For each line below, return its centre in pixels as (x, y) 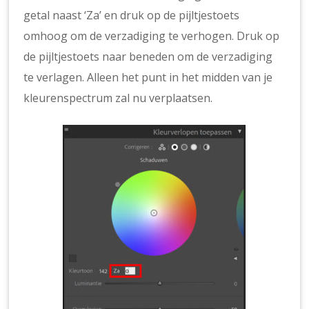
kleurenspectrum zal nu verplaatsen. (118, 98)
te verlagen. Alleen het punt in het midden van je (148, 77)
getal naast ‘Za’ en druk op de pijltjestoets (132, 15)
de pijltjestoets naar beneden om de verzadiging (148, 56)
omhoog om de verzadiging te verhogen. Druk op (152, 36)
